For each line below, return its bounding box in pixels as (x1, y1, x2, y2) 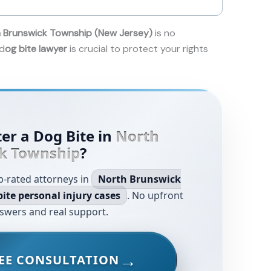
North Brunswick (98, 172, 181, 186)
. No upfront (127, 188, 184, 202)
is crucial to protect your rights (67, 42, 208, 55)
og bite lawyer (5, 42, 67, 55)
